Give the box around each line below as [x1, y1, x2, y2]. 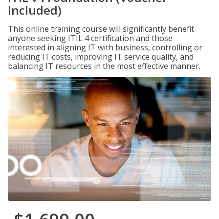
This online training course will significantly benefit [8, 23, 194, 34]
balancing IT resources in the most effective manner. [8, 61, 200, 71]
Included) [8, 2, 62, 18]
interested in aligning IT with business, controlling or [8, 42, 202, 53]
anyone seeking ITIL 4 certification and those [8, 33, 173, 44]
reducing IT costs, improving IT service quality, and [8, 51, 194, 62]
